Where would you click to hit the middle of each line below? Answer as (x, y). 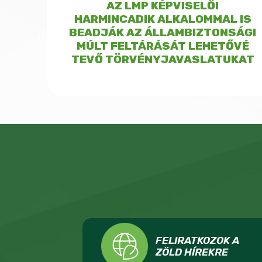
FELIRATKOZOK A (197, 241)
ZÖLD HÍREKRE (192, 252)
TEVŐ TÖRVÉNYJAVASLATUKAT (163, 60)
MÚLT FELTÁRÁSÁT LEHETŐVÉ (163, 46)
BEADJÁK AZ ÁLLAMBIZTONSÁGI (163, 33)
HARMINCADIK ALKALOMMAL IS (163, 19)
